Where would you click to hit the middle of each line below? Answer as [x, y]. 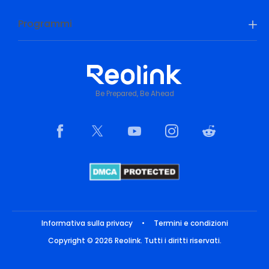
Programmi [45, 23]
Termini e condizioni [191, 223]
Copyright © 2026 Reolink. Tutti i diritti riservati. [134, 240]
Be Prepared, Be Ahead [134, 93]
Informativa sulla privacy [87, 223]
